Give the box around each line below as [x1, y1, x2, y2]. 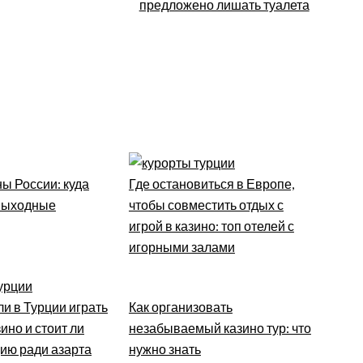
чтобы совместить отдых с [128, 197, 284, 213]
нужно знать [128, 340, 201, 357]
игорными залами [128, 239, 235, 255]
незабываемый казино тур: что [128, 319, 311, 335]
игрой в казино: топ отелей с [128, 218, 294, 234]
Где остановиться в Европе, [128, 176, 294, 192]
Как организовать [128, 298, 233, 314]
